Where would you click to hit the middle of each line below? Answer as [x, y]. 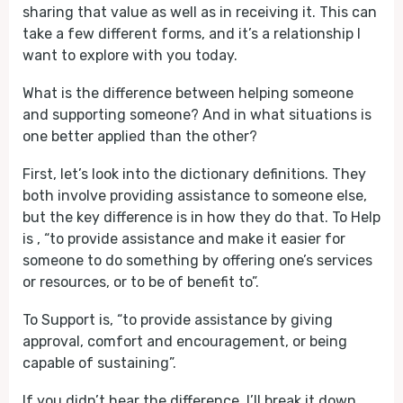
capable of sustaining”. [99, 363]
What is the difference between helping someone [188, 93]
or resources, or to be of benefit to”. [141, 282]
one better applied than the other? [140, 136]
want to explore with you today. [130, 55]
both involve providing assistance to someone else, [195, 196]
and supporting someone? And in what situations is [197, 115]
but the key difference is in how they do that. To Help [201, 217]
